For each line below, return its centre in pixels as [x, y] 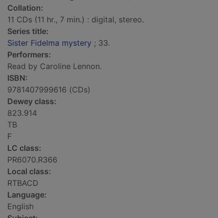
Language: [27, 195]
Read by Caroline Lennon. [54, 66]
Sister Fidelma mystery [49, 43]
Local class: [29, 172]
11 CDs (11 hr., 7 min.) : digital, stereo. [76, 20]
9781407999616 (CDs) [49, 90]
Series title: [28, 31]
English [20, 207]
